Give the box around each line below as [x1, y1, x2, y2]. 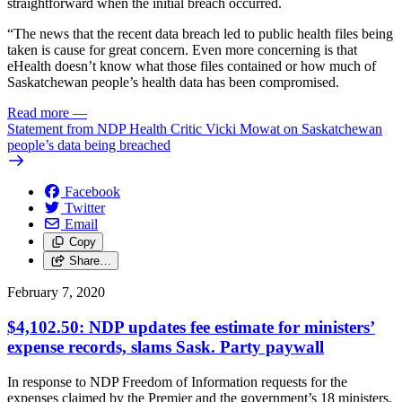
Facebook [65, 184, 120, 200]
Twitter [65, 200, 105, 216]
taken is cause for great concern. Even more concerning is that [7, 42, 357, 58]
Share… [68, 254, 111, 268]
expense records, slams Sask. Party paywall [7, 337, 324, 357]
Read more [7, 105, 69, 121]
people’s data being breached [7, 137, 170, 153]
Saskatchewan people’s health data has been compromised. [7, 74, 343, 91]
